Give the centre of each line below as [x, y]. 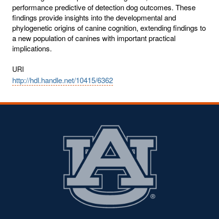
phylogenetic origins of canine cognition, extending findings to [109, 27]
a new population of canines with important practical [94, 38]
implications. [32, 48]
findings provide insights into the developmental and [94, 17]
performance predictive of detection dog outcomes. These [104, 7]
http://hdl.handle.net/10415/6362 [63, 80]
